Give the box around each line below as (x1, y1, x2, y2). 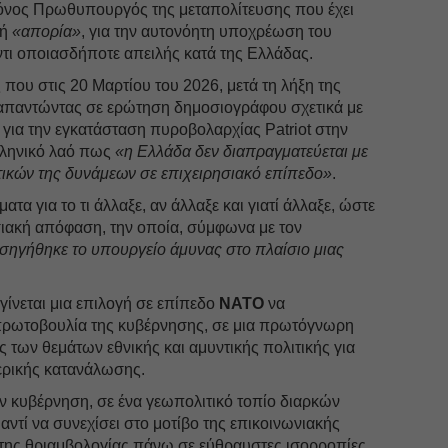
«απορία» (12, 22, 82, 40)
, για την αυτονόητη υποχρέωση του (81, 22, 333, 40)
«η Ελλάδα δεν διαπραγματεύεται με (115, 142, 369, 160)
